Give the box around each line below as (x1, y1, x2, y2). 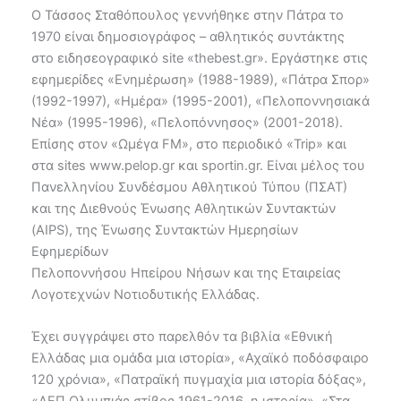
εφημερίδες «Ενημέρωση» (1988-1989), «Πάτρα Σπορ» (31, 71, 370, 88)
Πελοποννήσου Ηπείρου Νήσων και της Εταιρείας (31, 264, 341, 281)
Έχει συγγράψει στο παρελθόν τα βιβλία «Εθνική (31, 328, 333, 345)
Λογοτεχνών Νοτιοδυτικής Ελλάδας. (31, 286, 260, 303)
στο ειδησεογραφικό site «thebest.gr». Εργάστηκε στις (31, 49, 368, 66)
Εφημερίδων (31, 243, 108, 260)
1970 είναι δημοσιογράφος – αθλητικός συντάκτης (31, 28, 345, 45)
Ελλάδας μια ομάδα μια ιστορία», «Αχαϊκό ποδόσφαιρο (31, 349, 369, 366)
